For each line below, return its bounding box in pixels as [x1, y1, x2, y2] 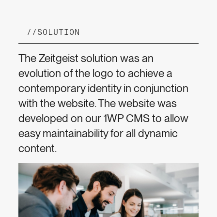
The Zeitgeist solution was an [18, 51, 154, 64]
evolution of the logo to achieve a [18, 66, 173, 79]
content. [18, 141, 57, 155]
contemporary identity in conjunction [18, 81, 189, 94]
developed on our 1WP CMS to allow [18, 111, 189, 124]
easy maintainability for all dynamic [18, 126, 178, 139]
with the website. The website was [18, 96, 177, 109]
